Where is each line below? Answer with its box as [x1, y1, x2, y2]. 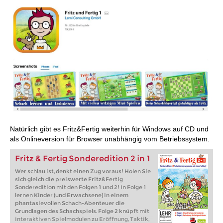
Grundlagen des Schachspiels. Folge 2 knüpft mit [15, 208, 149, 215]
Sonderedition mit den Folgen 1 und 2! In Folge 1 [15, 184, 146, 191]
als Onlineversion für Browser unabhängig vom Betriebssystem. [10, 135, 210, 143]
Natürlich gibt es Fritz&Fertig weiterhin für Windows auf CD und [10, 125, 209, 133]
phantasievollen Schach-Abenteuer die [15, 200, 124, 207]
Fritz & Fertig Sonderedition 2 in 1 [15, 154, 150, 164]
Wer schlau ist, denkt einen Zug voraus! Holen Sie [15, 168, 151, 175]
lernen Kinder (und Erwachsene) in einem [15, 192, 128, 199]
